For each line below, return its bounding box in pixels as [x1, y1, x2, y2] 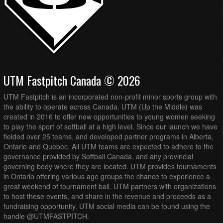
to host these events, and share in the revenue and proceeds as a [3, 191, 211, 202]
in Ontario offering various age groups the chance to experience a [3, 171, 210, 182]
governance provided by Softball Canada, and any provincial [3, 151, 193, 162]
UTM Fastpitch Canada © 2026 [3, 71, 140, 90]
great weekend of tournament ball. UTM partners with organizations [3, 181, 216, 192]
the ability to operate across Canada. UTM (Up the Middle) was [3, 102, 202, 112]
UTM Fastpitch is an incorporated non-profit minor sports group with [3, 92, 217, 102]
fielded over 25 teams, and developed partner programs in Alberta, [3, 131, 214, 142]
